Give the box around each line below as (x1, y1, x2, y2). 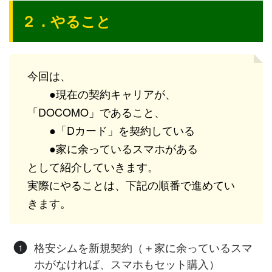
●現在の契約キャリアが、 (27, 86, 176, 102)
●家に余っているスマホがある (27, 140, 198, 157)
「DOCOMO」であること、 (27, 104, 165, 120)
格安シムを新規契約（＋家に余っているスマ (33, 239, 253, 255)
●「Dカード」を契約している (27, 122, 195, 138)
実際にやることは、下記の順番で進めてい (27, 177, 235, 193)
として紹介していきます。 (27, 158, 158, 175)
